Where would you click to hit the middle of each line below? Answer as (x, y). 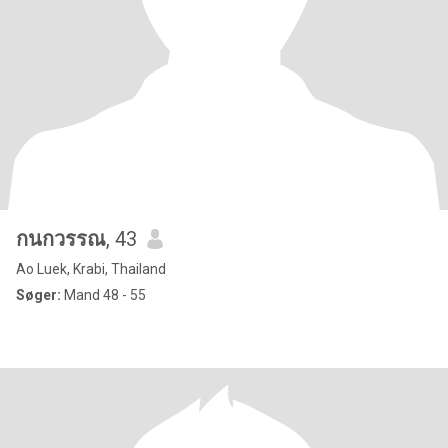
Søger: (38, 295)
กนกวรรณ (61, 239)
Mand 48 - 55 (103, 295)
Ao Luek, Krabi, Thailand (91, 269)
